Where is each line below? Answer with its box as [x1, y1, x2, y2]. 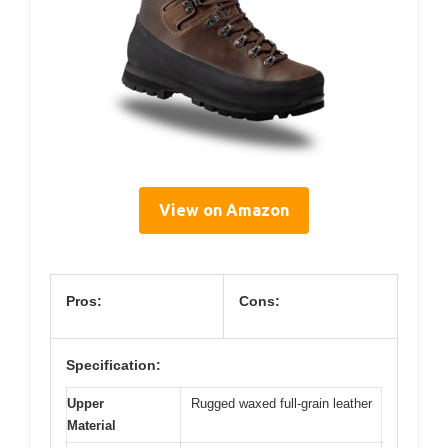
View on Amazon [159, 200, 289, 219]
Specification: [66, 356, 161, 373]
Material [67, 417, 116, 433]
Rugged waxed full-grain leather [191, 395, 372, 411]
